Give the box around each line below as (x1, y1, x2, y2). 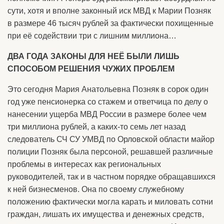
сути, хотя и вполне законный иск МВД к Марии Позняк (7, 6, 211, 15)
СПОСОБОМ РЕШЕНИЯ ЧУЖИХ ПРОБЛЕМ (7, 64, 174, 73)
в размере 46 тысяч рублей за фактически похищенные (7, 19, 213, 28)
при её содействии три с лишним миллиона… (7, 31, 176, 40)
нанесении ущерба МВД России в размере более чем (7, 110, 206, 119)
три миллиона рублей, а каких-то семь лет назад (7, 122, 185, 131)
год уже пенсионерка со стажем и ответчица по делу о (7, 97, 208, 106)
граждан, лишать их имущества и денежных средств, (7, 210, 204, 219)
